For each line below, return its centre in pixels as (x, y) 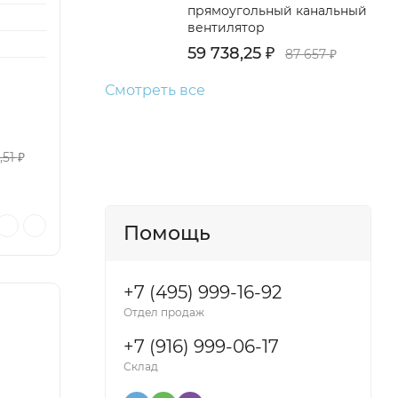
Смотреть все (155, 90)
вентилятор (226, 28)
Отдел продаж (164, 312)
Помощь (167, 233)
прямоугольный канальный (277, 11)
